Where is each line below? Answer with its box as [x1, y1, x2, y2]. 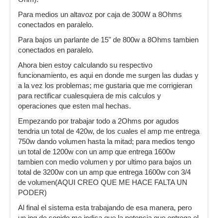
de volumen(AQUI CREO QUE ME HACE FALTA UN [18, 179, 187, 186]
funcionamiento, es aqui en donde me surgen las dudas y [18, 72, 199, 79]
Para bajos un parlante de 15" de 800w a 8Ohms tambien [18, 36, 199, 44]
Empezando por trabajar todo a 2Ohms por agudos [18, 117, 179, 125]
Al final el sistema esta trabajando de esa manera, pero [18, 204, 192, 212]
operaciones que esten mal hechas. [18, 102, 131, 110]
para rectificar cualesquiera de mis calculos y [18, 92, 161, 100]
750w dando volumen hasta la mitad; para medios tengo [18, 138, 195, 145]
